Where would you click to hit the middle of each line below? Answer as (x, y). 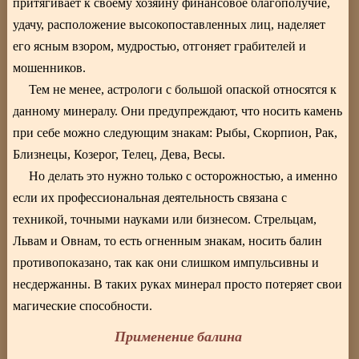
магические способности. (83, 306)
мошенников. (50, 68)
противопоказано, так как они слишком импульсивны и (166, 263)
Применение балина (178, 337)
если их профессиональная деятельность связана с (150, 198)
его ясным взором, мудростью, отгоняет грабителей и (160, 46)
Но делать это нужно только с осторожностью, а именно (184, 176)
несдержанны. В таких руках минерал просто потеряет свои (178, 284)
